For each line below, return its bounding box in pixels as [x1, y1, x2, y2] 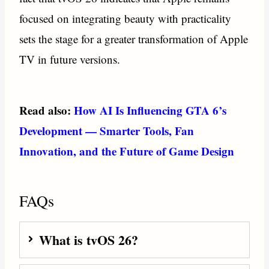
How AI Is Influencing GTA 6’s [71, 101, 227, 118]
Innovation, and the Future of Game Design [19, 142, 235, 159]
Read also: [19, 101, 71, 118]
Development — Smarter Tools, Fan [19, 122, 195, 139]
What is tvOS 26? [39, 230, 139, 250]
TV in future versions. [19, 52, 121, 67]
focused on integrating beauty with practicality [19, 11, 232, 26]
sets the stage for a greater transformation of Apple [19, 31, 249, 47]
